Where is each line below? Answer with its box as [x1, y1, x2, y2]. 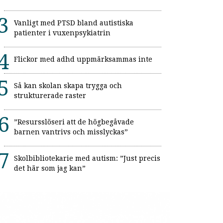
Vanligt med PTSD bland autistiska [14, 19, 133, 27]
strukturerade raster [14, 92, 86, 100]
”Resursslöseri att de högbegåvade [14, 118, 134, 126]
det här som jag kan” [14, 164, 86, 173]
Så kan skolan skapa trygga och [14, 82, 122, 90]
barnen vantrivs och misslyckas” [14, 128, 128, 136]
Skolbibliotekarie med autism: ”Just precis [14, 154, 160, 163]
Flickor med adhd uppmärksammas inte [14, 55, 152, 64]
